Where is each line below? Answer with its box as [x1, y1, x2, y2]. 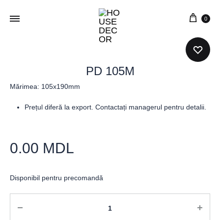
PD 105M [85, 64, 135, 78]
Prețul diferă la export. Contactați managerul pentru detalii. [25, 103, 208, 111]
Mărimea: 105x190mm [10, 82, 80, 90]
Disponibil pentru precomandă [10, 174, 103, 182]
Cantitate [10, 195, 45, 205]
